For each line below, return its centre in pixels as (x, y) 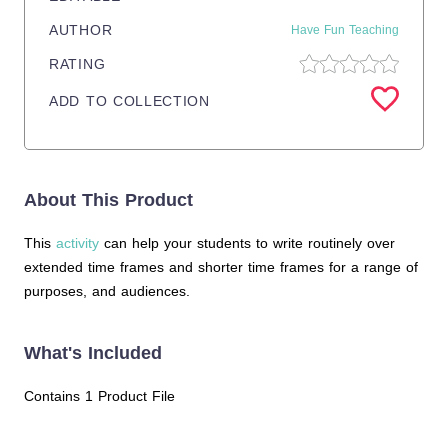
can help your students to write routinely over (247, 243)
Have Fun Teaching (345, 30)
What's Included (93, 353)
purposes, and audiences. (107, 291)
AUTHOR (81, 30)
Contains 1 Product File (99, 396)
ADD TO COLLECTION (129, 100)
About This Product (108, 200)
